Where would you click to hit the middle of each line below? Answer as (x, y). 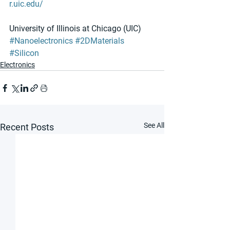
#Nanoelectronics (41, 41)
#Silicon (24, 53)
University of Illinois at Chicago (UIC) (75, 29)
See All (154, 126)
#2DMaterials (100, 41)
